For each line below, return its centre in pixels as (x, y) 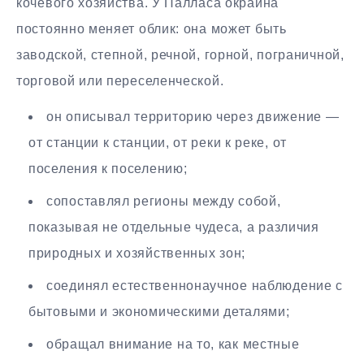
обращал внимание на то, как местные (173, 344)
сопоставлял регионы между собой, (164, 201)
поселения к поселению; (108, 169)
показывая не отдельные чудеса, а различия (174, 227)
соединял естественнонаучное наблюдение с (195, 286)
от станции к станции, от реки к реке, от (158, 143)
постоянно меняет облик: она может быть (152, 28)
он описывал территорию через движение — (193, 117)
